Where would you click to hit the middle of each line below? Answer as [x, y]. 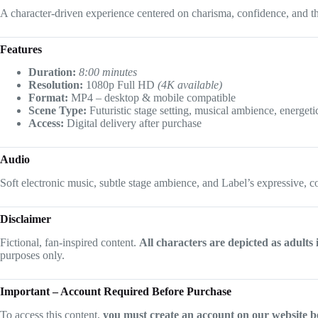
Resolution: [56, 85]
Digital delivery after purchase [133, 124]
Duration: [52, 72]
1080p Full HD [120, 85]
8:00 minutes [108, 72]
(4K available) [190, 85]
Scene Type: [57, 111]
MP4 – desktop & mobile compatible [152, 98]
